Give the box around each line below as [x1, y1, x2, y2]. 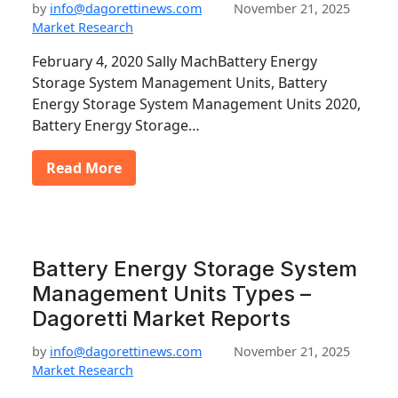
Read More [46, 158, 122, 178]
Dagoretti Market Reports [32, 306, 291, 331]
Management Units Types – [32, 281, 311, 306]
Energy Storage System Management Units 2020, [32, 94, 361, 114]
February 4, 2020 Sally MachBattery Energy [32, 52, 317, 71]
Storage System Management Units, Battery [32, 73, 327, 92]
